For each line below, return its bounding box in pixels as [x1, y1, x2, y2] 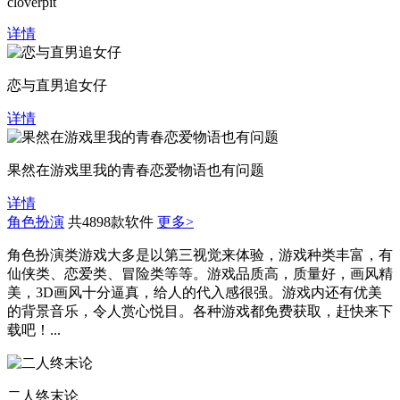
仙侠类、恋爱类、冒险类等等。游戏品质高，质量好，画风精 [7, 265, 393, 281]
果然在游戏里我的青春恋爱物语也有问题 [7, 162, 264, 178]
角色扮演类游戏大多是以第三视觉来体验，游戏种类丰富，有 [7, 246, 393, 262]
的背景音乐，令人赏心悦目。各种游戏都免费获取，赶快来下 [7, 303, 393, 319]
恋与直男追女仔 [7, 77, 107, 93]
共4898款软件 [68, 213, 154, 229]
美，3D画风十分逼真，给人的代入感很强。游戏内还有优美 [7, 284, 382, 300]
